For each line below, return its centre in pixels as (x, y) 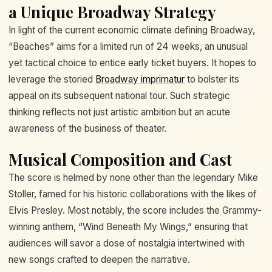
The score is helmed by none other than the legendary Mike (133, 178)
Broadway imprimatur (140, 79)
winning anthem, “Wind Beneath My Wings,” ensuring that (128, 227)
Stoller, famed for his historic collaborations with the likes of (133, 194)
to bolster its (212, 79)
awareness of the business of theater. (88, 128)
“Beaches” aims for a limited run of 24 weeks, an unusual (128, 46)
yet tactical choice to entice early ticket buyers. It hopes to (132, 63)
